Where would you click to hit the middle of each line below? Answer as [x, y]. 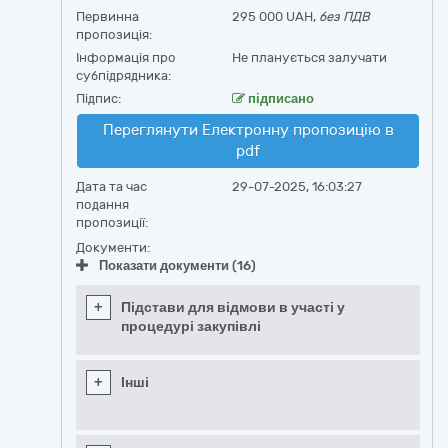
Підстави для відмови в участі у [233, 307]
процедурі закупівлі [191, 326]
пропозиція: [114, 34]
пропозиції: [112, 222]
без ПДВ [344, 16]
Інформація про [126, 57]
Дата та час [111, 186]
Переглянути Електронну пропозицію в [248, 130]
